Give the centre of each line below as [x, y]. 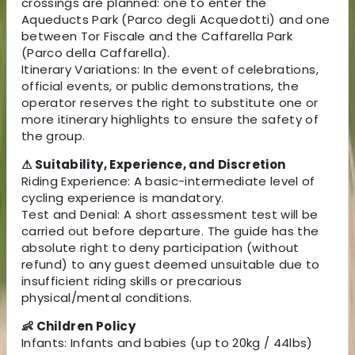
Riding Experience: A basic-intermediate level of [168, 181]
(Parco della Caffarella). [96, 52]
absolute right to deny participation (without [160, 247]
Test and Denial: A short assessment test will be [170, 214]
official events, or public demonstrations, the [160, 86]
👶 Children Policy [78, 326]
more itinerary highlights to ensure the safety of [170, 119]
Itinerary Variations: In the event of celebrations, [170, 69]
